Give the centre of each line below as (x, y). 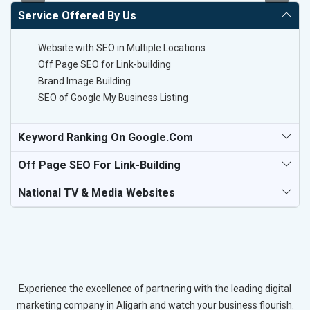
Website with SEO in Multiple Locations (122, 48)
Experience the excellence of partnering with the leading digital (155, 288)
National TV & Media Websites (97, 193)
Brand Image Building (84, 81)
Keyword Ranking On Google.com (106, 138)
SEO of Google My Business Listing (113, 98)
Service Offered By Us (77, 16)
